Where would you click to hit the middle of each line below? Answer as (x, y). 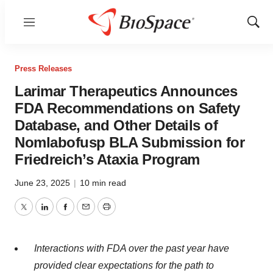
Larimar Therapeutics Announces (126, 91)
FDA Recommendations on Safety (127, 108)
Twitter (37, 214)
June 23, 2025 (44, 183)
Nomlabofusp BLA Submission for (129, 142)
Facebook (86, 214)
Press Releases (43, 69)
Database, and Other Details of (116, 125)
